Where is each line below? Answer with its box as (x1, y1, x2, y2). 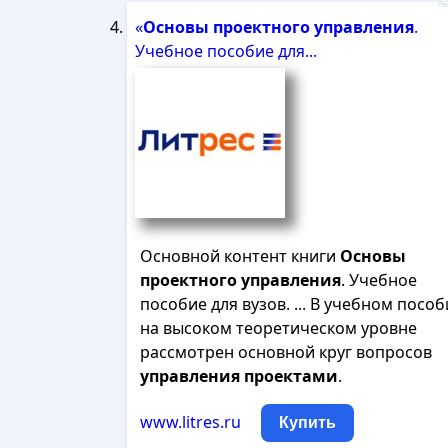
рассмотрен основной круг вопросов (140, 341, 432, 363)
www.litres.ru (140, 411, 241, 433)
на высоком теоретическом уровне (140, 317, 417, 339)
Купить (279, 414, 336, 431)
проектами (244, 365, 338, 387)
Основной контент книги (140, 245, 340, 267)
